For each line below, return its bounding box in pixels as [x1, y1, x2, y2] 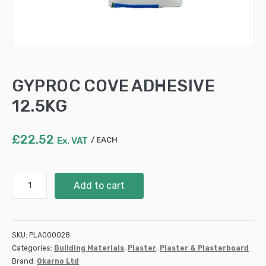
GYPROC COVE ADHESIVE [12, 76, 215, 96]
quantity [11, 225, 45, 236]
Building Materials [54, 243, 124, 252]
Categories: [12, 243, 54, 252]
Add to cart [73, 179, 125, 191]
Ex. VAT [57, 135, 88, 147]
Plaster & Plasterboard [160, 243, 249, 252]
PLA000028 [29, 230, 70, 239]
